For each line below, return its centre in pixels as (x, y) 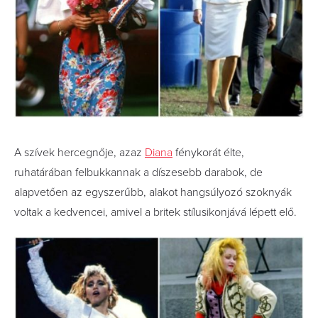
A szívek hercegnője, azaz (79, 152)
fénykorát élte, (208, 152)
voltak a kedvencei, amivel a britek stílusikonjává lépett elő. (155, 212)
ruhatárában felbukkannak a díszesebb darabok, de (138, 172)
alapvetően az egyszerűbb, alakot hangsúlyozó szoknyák (153, 192)
